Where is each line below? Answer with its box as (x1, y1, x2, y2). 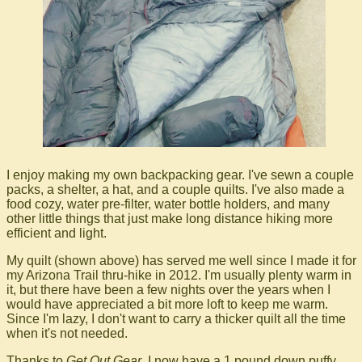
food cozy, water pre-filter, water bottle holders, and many (6, 197, 330, 212)
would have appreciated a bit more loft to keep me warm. (6, 297, 328, 312)
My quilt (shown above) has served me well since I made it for (6, 254, 356, 268)
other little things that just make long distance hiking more (6, 212, 333, 226)
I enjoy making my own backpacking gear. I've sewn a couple (6, 168, 354, 183)
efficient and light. (6, 226, 107, 241)
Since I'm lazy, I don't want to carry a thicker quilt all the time (6, 312, 346, 326)
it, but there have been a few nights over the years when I (6, 283, 330, 297)
